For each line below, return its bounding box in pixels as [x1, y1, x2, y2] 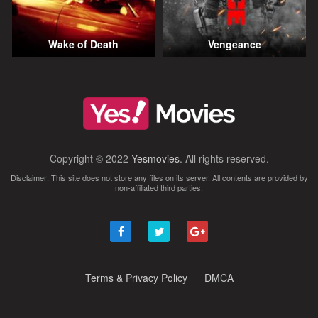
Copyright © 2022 [49, 150, 131, 165]
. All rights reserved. [179, 150, 269, 165]
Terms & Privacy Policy [84, 270, 187, 285]
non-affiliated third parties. [115, 181, 203, 193]
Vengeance [208, 37, 262, 52]
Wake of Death [48, 37, 119, 52]
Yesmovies [131, 150, 180, 165]
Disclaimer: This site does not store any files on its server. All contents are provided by [10, 171, 308, 183]
